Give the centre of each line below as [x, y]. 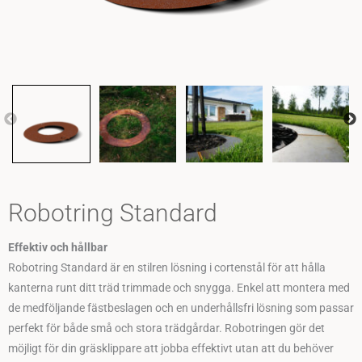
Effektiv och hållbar [58, 248]
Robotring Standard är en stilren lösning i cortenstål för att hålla [167, 268]
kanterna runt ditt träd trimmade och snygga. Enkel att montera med [179, 288]
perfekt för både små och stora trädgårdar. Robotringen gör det [166, 328]
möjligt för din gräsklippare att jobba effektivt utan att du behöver [171, 349]
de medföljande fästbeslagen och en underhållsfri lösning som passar [181, 308]
